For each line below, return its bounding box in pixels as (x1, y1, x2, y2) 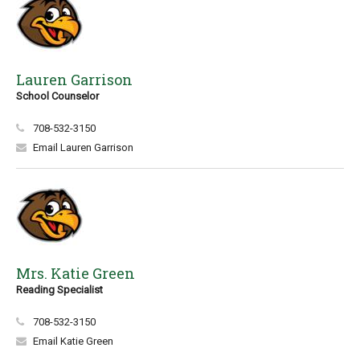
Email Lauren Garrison (33, 141, 133, 153)
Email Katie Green (33, 335, 113, 347)
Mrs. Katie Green (16, 264, 135, 283)
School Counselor (16, 90, 99, 102)
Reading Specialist (16, 284, 103, 296)
